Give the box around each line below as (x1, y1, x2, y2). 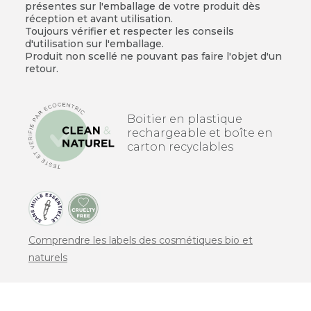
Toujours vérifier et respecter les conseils (24, 24, 234, 37)
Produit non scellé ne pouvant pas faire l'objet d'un (24, 49, 282, 62)
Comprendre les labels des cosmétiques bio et (28, 234, 253, 247)
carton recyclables (127, 140, 234, 153)
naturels (28, 251, 67, 264)
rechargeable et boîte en (127, 126, 274, 140)
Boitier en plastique (127, 112, 243, 126)
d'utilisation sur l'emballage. (24, 37, 164, 50)
